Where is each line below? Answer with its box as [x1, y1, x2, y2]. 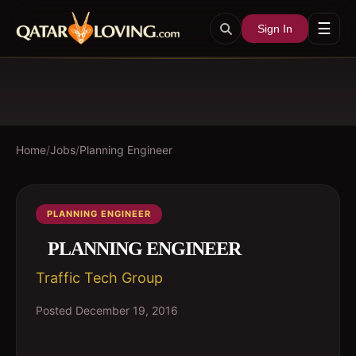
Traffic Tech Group [36, 269, 163, 286]
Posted [36, 304, 75, 317]
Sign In [257, 21, 292, 35]
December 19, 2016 [75, 304, 178, 317]
